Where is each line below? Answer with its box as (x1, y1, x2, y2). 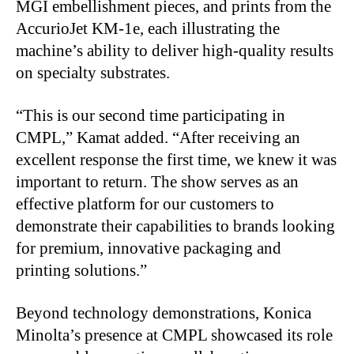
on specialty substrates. (16, 63, 170, 82)
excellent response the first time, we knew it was (16, 150, 337, 169)
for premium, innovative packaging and (16, 239, 281, 258)
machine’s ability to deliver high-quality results (16, 41, 333, 60)
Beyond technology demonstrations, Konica (16, 303, 311, 322)
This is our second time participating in (23, 106, 285, 125)
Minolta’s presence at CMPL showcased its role (16, 326, 333, 345)
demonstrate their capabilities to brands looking (16, 217, 335, 235)
